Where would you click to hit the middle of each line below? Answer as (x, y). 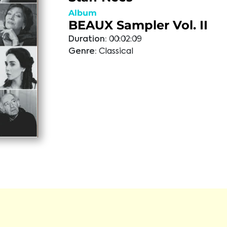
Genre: (82, 52)
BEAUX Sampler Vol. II (138, 25)
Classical (116, 52)
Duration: (87, 40)
